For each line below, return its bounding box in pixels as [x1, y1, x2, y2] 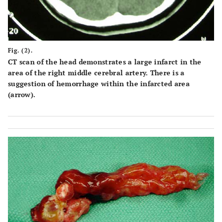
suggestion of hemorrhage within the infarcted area [8, 79, 190, 89]
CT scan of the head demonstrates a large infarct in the [8, 57, 202, 67]
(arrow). [8, 90, 36, 100]
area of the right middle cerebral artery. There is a [8, 68, 185, 78]
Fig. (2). [8, 47, 33, 55]
